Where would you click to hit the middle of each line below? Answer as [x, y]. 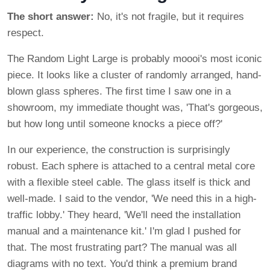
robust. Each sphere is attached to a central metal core [131, 166]
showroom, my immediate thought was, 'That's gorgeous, [135, 108]
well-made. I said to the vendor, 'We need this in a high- [132, 199]
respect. [26, 33]
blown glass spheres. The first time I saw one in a [119, 92]
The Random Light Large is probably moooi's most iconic [135, 59]
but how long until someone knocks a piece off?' [115, 124]
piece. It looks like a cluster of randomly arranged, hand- [134, 75]
